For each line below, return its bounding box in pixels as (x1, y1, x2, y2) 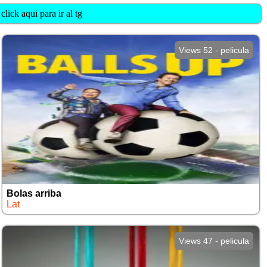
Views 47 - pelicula (178, 236, 249, 246)
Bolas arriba (7, 188, 62, 198)
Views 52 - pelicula (178, 45, 249, 55)
